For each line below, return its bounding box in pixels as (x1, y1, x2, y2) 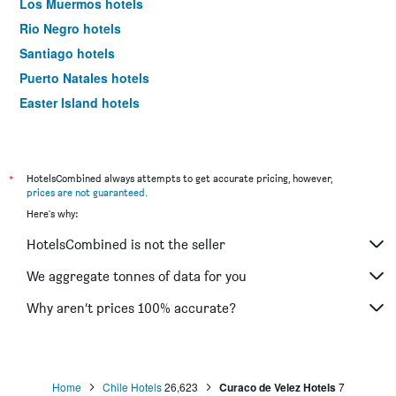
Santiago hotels (19, 44, 115, 63)
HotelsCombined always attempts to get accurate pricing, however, (27, 171, 332, 186)
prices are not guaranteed (27, 186, 145, 200)
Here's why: (27, 207, 78, 221)
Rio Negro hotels (19, 19, 121, 38)
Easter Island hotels (19, 94, 140, 112)
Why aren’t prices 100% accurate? (27, 299, 236, 316)
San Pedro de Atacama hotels (19, 118, 197, 137)
